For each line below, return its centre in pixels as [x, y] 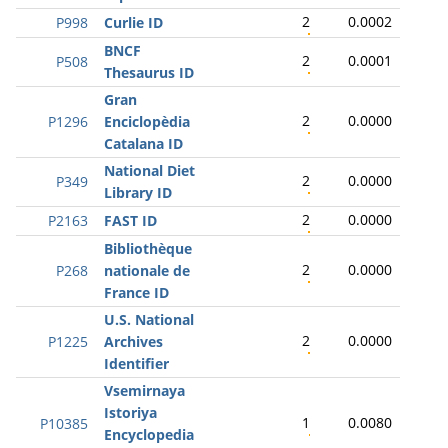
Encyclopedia [149, 434]
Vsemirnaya [144, 390]
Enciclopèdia [147, 121]
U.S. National [149, 319]
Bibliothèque [148, 248]
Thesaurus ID [149, 72]
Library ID [138, 192]
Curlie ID [133, 22]
